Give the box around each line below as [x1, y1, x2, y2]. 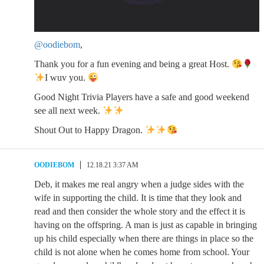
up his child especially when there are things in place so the [34, 233, 253, 243]
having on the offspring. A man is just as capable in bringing [34, 220, 257, 230]
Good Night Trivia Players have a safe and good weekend [34, 92, 249, 102]
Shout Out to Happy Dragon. [34, 125, 145, 135]
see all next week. [34, 105, 103, 115]
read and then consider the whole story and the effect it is [34, 206, 245, 216]
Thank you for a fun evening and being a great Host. [34, 59, 232, 69]
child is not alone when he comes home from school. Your [34, 247, 249, 257]
